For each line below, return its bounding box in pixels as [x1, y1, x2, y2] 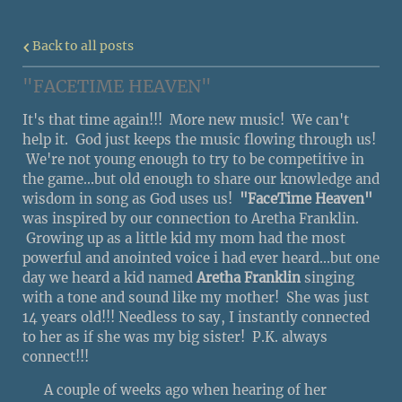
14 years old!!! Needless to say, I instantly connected [22, 308, 370, 326]
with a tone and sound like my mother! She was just [22, 288, 369, 306]
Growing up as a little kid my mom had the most [22, 229, 345, 247]
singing [301, 268, 354, 286]
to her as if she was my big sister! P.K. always [22, 328, 328, 345]
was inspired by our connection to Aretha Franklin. [22, 209, 359, 227]
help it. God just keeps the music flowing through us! [22, 130, 376, 148]
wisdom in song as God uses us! [22, 189, 240, 207]
